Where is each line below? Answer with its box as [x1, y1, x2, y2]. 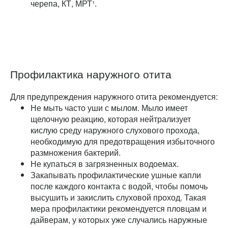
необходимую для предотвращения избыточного [31, 135, 215, 147]
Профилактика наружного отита [10, 66, 172, 82]
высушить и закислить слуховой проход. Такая [31, 191, 206, 203]
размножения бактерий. [31, 146, 121, 158]
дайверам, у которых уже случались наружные [31, 213, 207, 225]
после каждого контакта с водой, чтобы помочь [31, 180, 208, 192]
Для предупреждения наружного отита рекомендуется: [10, 90, 218, 102]
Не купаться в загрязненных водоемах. [31, 157, 179, 169]
